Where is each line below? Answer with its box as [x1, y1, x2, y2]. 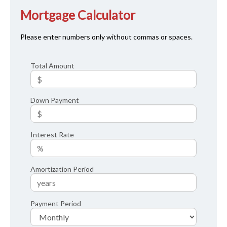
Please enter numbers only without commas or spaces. [20, 32, 193, 42]
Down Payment [30, 96, 79, 105]
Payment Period [30, 199, 81, 208]
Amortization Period [30, 165, 94, 174]
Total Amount [30, 61, 74, 70]
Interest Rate [30, 130, 74, 139]
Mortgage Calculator [20, 7, 135, 22]
